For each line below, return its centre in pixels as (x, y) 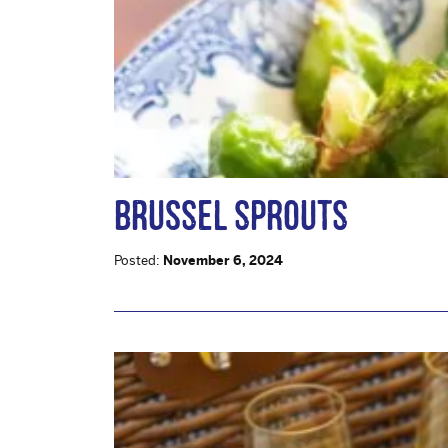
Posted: (138, 261)
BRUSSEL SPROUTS (231, 215)
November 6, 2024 (223, 261)
